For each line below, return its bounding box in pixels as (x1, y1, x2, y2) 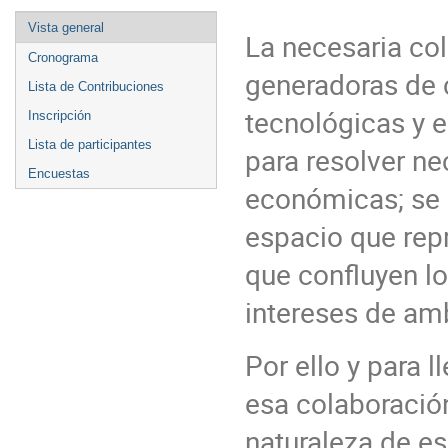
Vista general (28, 20, 104, 35)
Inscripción (28, 108, 91, 123)
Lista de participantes (28, 137, 152, 152)
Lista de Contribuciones (28, 79, 164, 94)
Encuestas (28, 166, 90, 181)
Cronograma (28, 50, 98, 65)
